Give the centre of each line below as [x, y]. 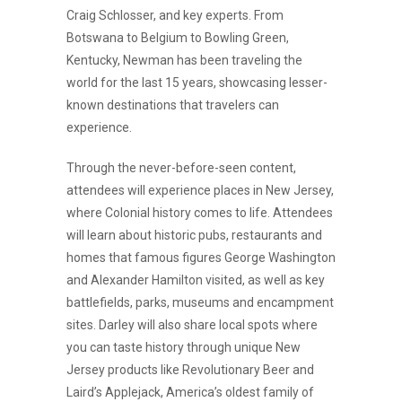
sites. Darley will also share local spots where [192, 325]
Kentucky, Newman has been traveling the [184, 60]
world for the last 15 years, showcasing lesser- [197, 83]
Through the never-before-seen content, [181, 168]
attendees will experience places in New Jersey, [200, 190]
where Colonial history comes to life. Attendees [200, 213]
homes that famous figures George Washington [201, 258]
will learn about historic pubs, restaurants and [194, 235]
